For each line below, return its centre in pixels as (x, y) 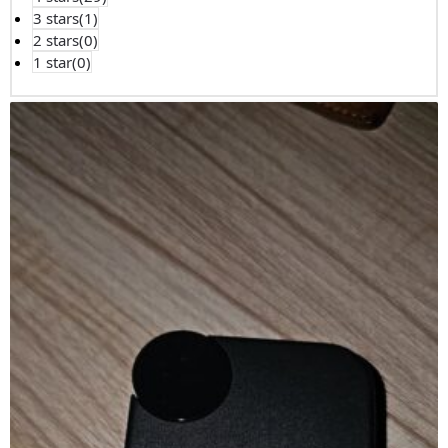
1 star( (55, 62)
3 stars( (58, 18)
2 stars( (58, 40)
